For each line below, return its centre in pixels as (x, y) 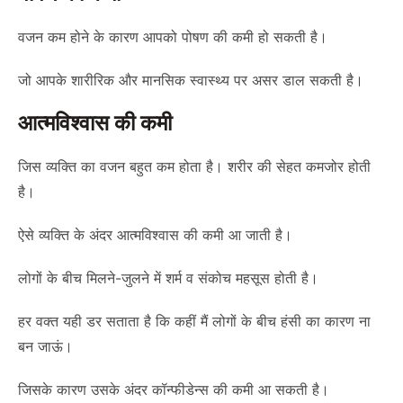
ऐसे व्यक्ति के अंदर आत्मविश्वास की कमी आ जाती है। (155, 235)
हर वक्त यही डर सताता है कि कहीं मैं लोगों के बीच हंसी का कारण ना (194, 321)
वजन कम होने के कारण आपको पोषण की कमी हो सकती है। (173, 37)
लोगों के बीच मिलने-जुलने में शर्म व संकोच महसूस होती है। (168, 278)
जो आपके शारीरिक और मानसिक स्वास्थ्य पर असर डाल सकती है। (191, 80)
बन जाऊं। (45, 346)
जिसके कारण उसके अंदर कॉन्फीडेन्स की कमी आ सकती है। (174, 390)
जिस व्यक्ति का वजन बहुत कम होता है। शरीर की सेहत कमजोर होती (194, 166)
